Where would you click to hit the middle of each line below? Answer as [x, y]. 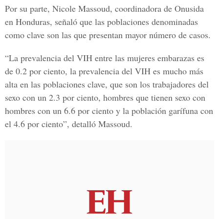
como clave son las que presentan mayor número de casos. [108, 35]
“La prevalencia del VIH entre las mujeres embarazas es [105, 58]
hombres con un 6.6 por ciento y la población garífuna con [109, 110]
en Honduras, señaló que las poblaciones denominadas [101, 22]
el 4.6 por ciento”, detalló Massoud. [69, 124]
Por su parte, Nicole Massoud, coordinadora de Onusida [104, 8]
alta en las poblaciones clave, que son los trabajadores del [107, 84]
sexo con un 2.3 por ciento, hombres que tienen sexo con [105, 97]
